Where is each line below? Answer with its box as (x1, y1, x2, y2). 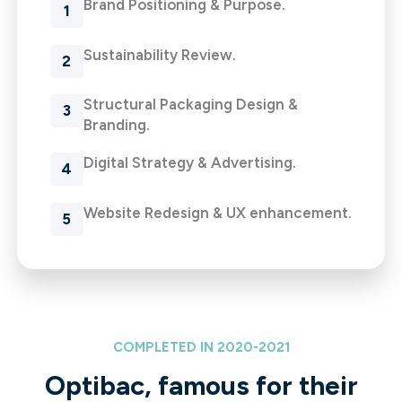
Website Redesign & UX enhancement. (83, 203, 352, 222)
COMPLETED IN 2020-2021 (112, 338, 290, 355)
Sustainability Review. (83, 45, 236, 64)
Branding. (83, 116, 150, 135)
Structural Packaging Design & (83, 95, 298, 114)
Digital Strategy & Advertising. (83, 153, 296, 171)
